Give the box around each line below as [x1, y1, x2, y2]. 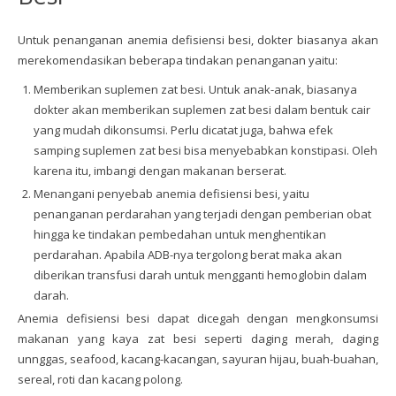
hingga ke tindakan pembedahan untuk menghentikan [34, 226, 327, 242]
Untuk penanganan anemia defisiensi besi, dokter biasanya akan [18, 31, 378, 48]
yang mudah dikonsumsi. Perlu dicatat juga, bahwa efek [34, 121, 334, 138]
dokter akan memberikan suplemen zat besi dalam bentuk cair [34, 101, 371, 118]
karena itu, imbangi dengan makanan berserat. [34, 162, 287, 179]
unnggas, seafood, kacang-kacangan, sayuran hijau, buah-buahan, [18, 351, 378, 368]
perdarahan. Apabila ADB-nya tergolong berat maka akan [34, 247, 343, 263]
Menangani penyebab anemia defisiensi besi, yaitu [34, 186, 310, 202]
